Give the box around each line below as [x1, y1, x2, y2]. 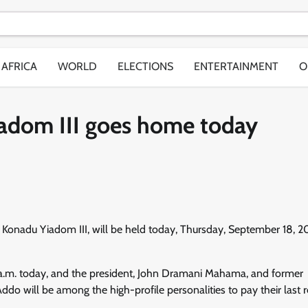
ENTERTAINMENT [194, 59, 278, 73]
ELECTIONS [118, 59, 173, 73]
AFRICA [1, 59, 37, 73]
